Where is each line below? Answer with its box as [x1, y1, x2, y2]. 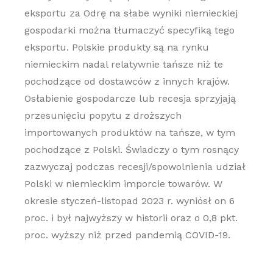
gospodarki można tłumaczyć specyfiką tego [24, 24, 235, 36]
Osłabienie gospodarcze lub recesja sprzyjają [24, 93, 236, 104]
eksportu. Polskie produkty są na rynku [24, 41, 209, 53]
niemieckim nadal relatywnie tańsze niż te [24, 58, 223, 70]
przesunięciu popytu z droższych [24, 110, 182, 121]
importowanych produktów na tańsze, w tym [24, 127, 235, 138]
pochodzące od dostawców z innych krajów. [24, 76, 230, 87]
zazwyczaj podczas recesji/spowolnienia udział [24, 161, 246, 172]
